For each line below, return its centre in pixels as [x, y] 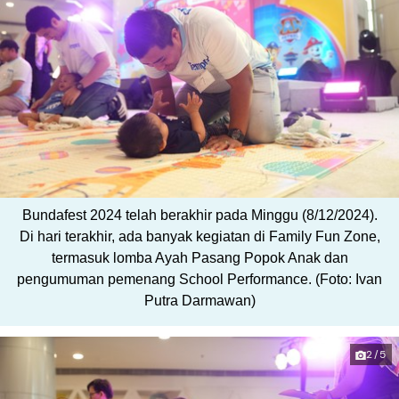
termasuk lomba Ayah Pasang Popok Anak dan [199, 258]
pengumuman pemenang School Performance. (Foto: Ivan [199, 280]
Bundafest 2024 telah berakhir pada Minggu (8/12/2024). [199, 216]
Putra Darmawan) [199, 301]
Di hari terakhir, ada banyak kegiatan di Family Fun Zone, [199, 237]
